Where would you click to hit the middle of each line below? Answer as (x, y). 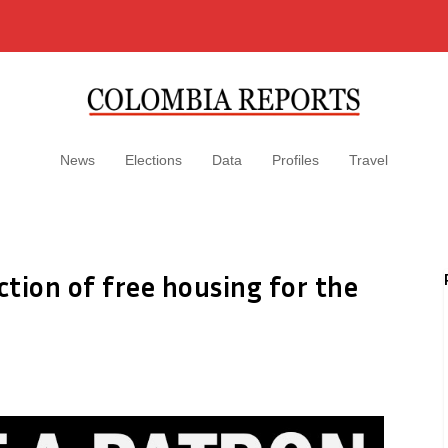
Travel (368, 160)
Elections (153, 160)
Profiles (295, 160)
